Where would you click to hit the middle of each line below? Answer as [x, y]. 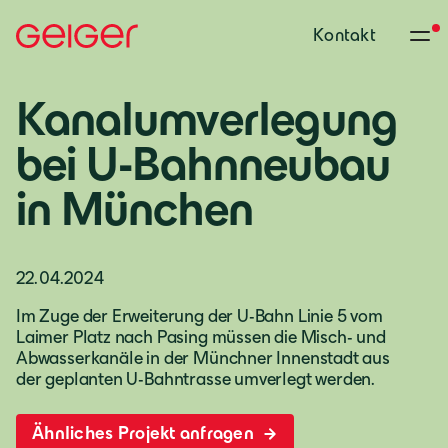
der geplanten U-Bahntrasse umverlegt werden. [196, 379]
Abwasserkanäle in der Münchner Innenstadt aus [203, 358]
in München [135, 208]
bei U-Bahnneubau [203, 163]
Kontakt [344, 35]
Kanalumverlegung [206, 118]
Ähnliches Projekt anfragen [145, 433]
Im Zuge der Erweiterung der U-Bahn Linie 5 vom [199, 316]
